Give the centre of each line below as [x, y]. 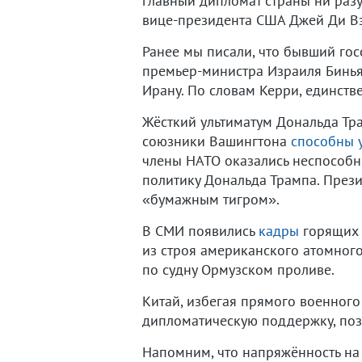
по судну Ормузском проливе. [238, 269]
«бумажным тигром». [211, 199]
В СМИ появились [200, 231]
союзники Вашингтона [217, 141]
